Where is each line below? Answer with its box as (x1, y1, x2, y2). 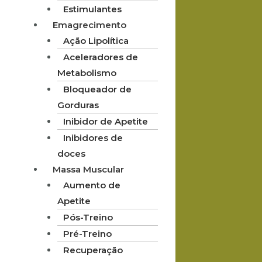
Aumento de (63, 179, 120, 191)
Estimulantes (63, 3, 122, 15)
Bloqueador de (63, 83, 132, 95)
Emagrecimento (53, 19, 126, 30)
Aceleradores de (63, 51, 138, 63)
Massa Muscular (53, 163, 124, 175)
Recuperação (63, 244, 123, 256)
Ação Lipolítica (63, 35, 129, 46)
